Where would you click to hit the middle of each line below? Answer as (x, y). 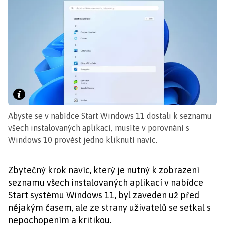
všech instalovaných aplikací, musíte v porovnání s (99, 128)
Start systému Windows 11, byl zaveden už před (104, 195)
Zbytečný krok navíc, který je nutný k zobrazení (104, 170)
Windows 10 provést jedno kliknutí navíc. (83, 140)
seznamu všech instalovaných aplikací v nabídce (106, 183)
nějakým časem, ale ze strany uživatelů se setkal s (109, 208)
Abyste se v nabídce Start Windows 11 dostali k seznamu (110, 116)
